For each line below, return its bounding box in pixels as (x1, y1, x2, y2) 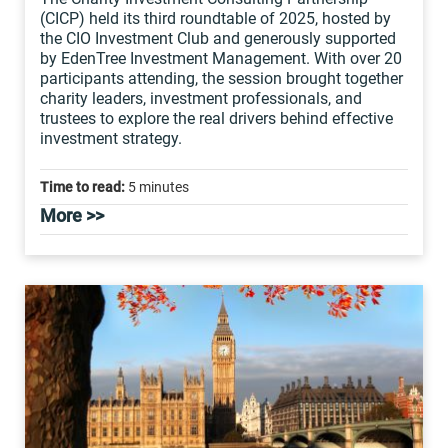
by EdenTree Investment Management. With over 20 (40, 49, 402, 68)
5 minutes (125, 179, 189, 195)
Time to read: (40, 179, 125, 195)
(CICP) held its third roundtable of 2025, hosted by (40, 9, 391, 28)
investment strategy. (40, 129, 182, 148)
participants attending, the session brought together (40, 69, 403, 88)
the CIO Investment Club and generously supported (40, 29, 396, 48)
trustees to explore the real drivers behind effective (40, 109, 393, 128)
